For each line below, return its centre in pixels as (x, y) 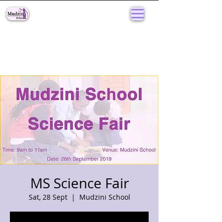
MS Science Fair (79, 183)
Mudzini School (105, 197)
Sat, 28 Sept (48, 197)
